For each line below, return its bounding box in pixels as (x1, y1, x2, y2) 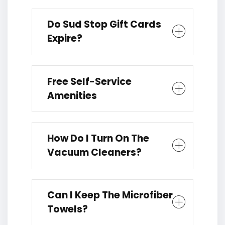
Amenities (47, 88, 97, 102)
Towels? (47, 202, 88, 216)
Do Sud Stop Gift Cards (47, 18, 161, 32)
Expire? (47, 32, 82, 46)
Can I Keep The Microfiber (47, 188, 173, 202)
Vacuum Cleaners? (47, 145, 142, 159)
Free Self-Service (47, 74, 132, 88)
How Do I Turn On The (47, 131, 149, 145)
